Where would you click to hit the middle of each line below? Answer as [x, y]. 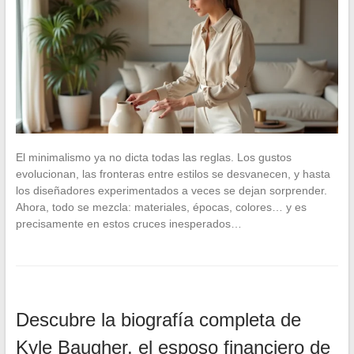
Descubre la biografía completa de [158, 319]
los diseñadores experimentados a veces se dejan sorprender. [171, 190]
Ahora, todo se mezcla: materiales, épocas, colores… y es [161, 207]
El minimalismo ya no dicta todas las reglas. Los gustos [153, 157]
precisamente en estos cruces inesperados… [128, 223]
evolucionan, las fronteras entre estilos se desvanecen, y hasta [173, 173]
